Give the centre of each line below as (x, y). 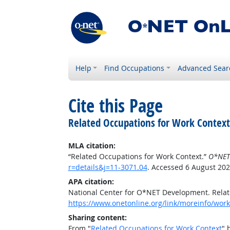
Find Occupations (135, 68)
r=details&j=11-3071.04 (108, 167)
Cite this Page (115, 106)
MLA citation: (92, 146)
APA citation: (91, 181)
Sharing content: (97, 217)
